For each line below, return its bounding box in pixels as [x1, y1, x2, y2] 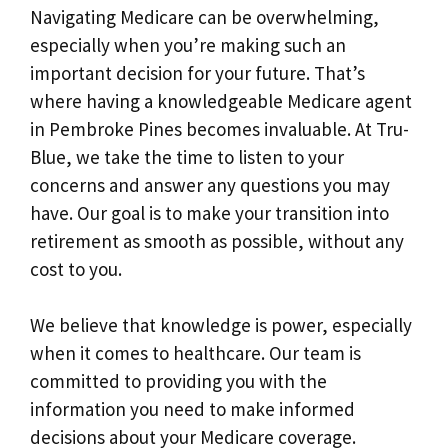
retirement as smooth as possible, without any [30, 228, 404, 253]
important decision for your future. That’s [30, 60, 365, 85]
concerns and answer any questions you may [30, 172, 390, 197]
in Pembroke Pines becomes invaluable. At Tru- [30, 116, 409, 141]
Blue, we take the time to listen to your [30, 144, 344, 169]
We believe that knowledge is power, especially [30, 313, 412, 338]
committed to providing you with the [30, 369, 327, 394]
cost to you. [30, 256, 122, 281]
